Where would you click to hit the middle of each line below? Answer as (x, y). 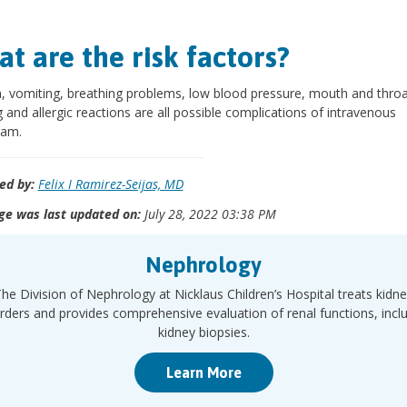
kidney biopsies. (203, 332)
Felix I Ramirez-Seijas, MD (110, 184)
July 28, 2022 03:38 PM (208, 214)
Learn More (203, 372)
